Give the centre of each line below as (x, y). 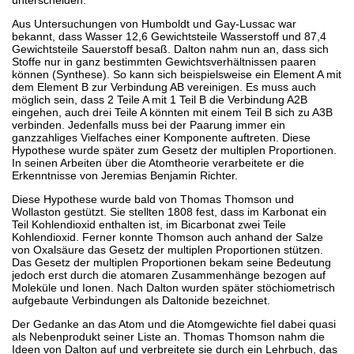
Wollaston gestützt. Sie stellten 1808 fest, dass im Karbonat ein (169, 211)
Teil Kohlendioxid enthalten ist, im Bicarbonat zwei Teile (149, 224)
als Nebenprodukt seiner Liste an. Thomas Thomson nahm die (168, 336)
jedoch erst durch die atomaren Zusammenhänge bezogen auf (169, 275)
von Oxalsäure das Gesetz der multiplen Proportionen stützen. (168, 249)
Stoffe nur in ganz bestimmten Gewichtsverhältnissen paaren (164, 61)
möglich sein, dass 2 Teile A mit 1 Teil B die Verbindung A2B (160, 99)
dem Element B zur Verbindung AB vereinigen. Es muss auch (164, 87)
